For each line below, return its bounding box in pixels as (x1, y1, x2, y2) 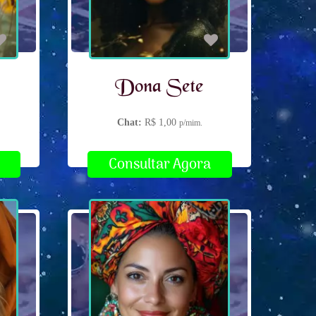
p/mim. (178, 118, 202, 128)
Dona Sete (115, 75, 204, 99)
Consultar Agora (108, 154, 211, 175)
